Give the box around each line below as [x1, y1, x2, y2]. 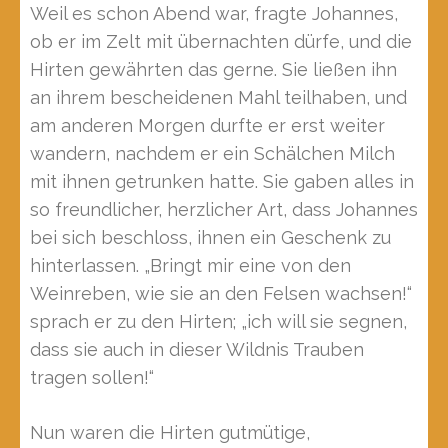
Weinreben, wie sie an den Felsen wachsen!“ [30, 283, 412, 304]
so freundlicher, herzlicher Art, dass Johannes [30, 199, 418, 220]
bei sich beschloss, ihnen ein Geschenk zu [30, 227, 391, 248]
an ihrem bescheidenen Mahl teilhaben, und [30, 87, 407, 108]
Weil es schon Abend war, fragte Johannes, [30, 3, 398, 24]
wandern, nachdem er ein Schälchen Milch [30, 143, 395, 164]
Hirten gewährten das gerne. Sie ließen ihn [30, 59, 397, 80]
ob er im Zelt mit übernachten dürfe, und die [30, 31, 412, 52]
